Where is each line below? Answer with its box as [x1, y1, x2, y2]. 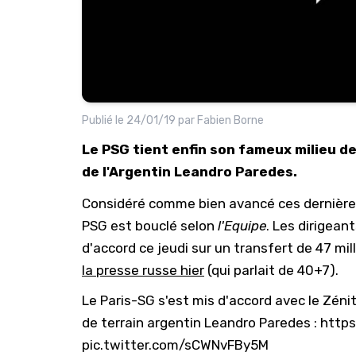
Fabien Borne [197, 113, 264, 127]
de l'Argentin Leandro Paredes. [82, 163, 297, 180]
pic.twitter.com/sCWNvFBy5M [82, 336, 269, 353]
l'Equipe [218, 217, 266, 234]
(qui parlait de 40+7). [204, 261, 339, 278]
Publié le [82, 113, 126, 127]
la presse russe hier [82, 261, 204, 278]
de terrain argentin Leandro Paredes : [82, 314, 320, 331]
